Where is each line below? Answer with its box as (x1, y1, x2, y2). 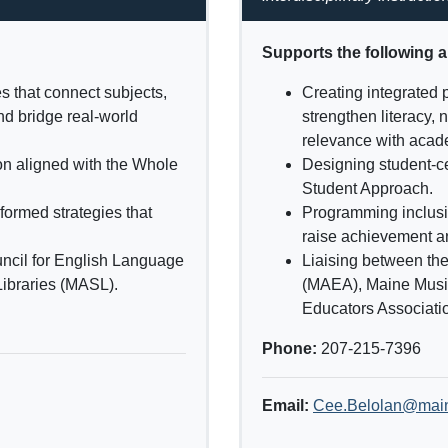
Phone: (262, 340, 321, 358)
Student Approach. (302, 180, 433, 198)
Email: (262, 397, 309, 415)
